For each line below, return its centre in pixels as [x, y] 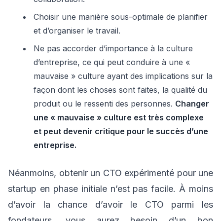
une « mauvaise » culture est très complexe [119, 117]
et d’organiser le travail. [77, 31]
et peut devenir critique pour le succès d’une [121, 131]
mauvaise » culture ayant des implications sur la [123, 76]
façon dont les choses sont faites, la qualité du [120, 90]
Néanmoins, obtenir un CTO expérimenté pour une [110, 173]
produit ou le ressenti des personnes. [104, 104]
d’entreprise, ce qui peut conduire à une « [112, 62]
